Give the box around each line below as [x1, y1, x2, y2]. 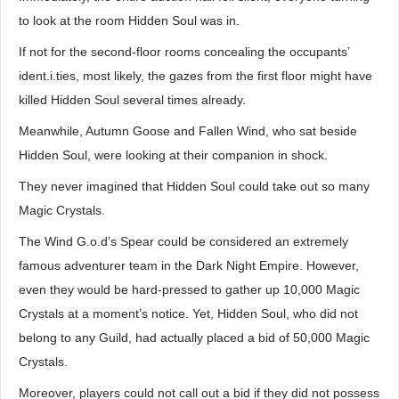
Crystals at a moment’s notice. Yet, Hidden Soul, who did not [19, 306, 358, 321]
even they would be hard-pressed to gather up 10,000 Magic [19, 282, 360, 297]
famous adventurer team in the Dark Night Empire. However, [19, 258, 359, 273]
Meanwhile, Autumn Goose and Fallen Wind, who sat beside [19, 124, 357, 138]
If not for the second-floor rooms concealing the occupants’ [19, 45, 349, 59]
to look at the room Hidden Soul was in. [19, 13, 240, 28]
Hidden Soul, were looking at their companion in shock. [19, 148, 328, 162]
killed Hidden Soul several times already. [19, 93, 246, 107]
